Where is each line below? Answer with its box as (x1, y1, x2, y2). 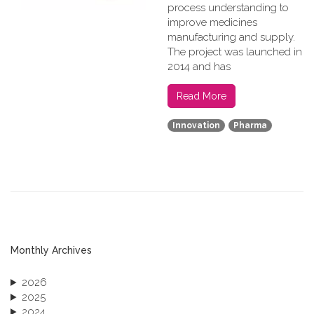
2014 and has (168, 60, 231, 73)
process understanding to (168, 1, 289, 14)
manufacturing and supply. (168, 31, 295, 43)
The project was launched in (168, 46, 302, 58)
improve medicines (168, 16, 257, 29)
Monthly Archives (11, 245, 92, 256)
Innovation (172, 121, 220, 131)
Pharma (233, 121, 267, 131)
